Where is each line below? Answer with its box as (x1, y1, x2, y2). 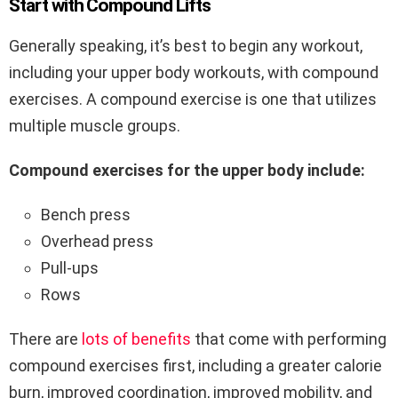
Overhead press (41, 231, 154, 251)
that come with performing (191, 329, 386, 348)
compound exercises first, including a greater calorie (9, 355, 382, 375)
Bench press (41, 204, 131, 224)
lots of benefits (82, 329, 191, 348)
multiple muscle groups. (9, 115, 180, 135)
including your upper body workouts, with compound (9, 62, 378, 82)
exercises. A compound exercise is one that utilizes (9, 89, 377, 108)
